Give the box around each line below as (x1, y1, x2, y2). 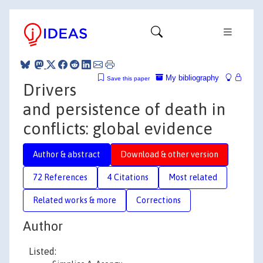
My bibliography (163, 73, 219, 82)
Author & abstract (33, 149, 100, 159)
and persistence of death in (23, 99, 225, 119)
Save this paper (107, 75, 150, 82)
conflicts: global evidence (23, 119, 213, 138)
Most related (168, 172, 217, 182)
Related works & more (33, 195, 116, 205)
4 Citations (107, 172, 149, 182)
